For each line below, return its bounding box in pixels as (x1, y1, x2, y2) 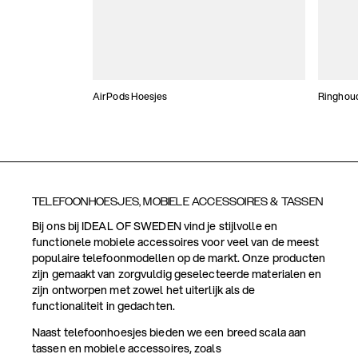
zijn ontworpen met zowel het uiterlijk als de (32, 282, 256, 299)
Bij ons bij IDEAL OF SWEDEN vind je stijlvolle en (32, 218, 277, 235)
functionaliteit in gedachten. (32, 298, 175, 315)
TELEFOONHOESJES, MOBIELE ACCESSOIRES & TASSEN (32, 196, 323, 209)
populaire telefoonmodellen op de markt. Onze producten (32, 250, 326, 267)
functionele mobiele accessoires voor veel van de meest (32, 234, 320, 251)
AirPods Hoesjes (93, 89, 168, 104)
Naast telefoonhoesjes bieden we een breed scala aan (32, 324, 307, 341)
